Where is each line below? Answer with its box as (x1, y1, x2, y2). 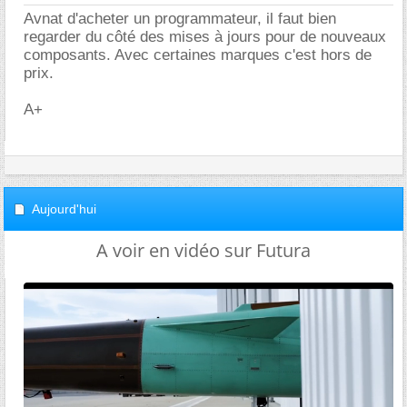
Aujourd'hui (32, 202, 96, 216)
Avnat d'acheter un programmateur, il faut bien (24, 10, 336, 27)
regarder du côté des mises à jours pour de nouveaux (24, 28, 386, 45)
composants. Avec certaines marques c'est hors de (24, 46, 372, 64)
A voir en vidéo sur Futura (96, 238, 311, 263)
